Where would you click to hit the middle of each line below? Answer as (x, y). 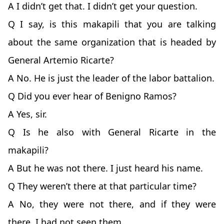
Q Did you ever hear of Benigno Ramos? (92, 96)
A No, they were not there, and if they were (112, 204)
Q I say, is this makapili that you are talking (112, 24)
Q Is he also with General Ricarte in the (112, 132)
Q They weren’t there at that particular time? (102, 186)
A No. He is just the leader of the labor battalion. (111, 78)
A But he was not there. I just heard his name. (105, 168)
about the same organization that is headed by (112, 42)
